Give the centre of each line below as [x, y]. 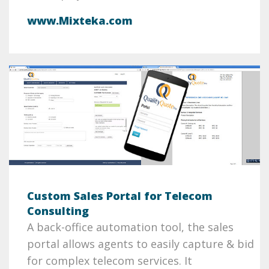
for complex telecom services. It [110, 260]
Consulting [58, 210]
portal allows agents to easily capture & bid [141, 243]
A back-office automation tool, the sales [130, 227]
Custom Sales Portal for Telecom [120, 195]
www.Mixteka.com [80, 20]
